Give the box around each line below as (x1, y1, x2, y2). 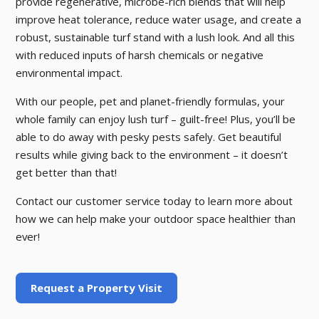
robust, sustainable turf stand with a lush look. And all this (16, 30, 296, 45)
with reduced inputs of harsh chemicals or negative (16, 48, 264, 63)
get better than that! (16, 165, 117, 180)
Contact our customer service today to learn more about (16, 194, 293, 209)
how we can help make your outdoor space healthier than (16, 211, 296, 226)
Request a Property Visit (30, 280, 162, 295)
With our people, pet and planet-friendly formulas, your (16, 94, 286, 109)
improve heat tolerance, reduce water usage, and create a (16, 12, 302, 27)
